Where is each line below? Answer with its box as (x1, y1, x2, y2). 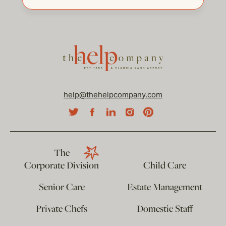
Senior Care (38, 182, 85, 194)
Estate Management (127, 182, 202, 194)
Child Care (143, 160, 186, 173)
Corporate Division (24, 160, 99, 173)
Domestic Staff (136, 203, 193, 216)
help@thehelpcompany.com (64, 90, 162, 100)
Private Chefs (36, 203, 87, 216)
